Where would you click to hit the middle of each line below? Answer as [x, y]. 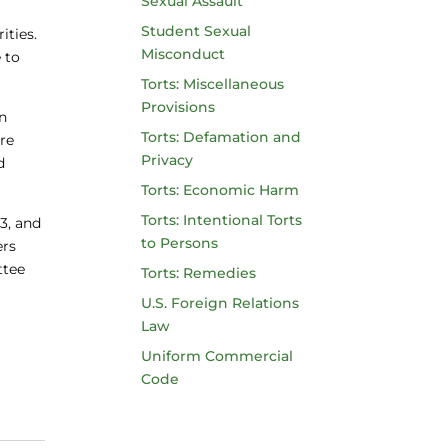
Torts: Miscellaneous [212, 84]
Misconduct [182, 54]
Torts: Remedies [198, 273]
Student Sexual [195, 31]
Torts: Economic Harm [219, 190]
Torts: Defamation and [220, 137]
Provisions [177, 107]
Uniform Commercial [216, 356]
